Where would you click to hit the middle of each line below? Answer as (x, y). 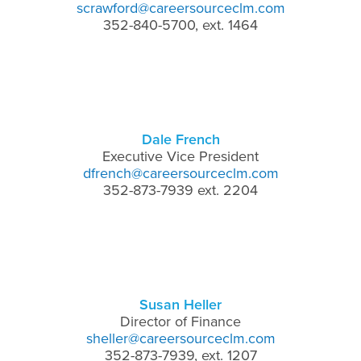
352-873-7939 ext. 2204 (180, 190)
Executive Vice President (180, 156)
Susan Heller (180, 304)
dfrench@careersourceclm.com (180, 173)
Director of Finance (180, 321)
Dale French (180, 139)
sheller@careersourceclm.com (180, 338)
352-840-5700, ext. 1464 (180, 25)
